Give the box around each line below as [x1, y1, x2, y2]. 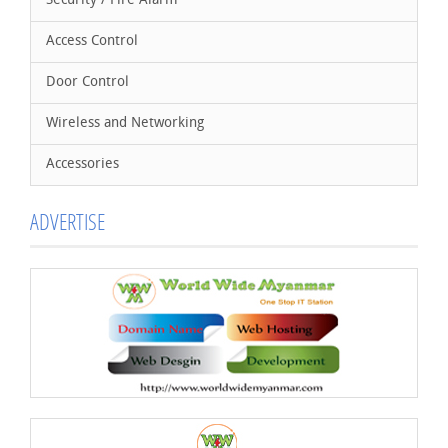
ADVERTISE [30, 207, 105, 236]
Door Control [46, 75, 129, 90]
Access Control [46, 34, 138, 49]
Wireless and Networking [46, 116, 204, 131]
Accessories [46, 157, 119, 172]
